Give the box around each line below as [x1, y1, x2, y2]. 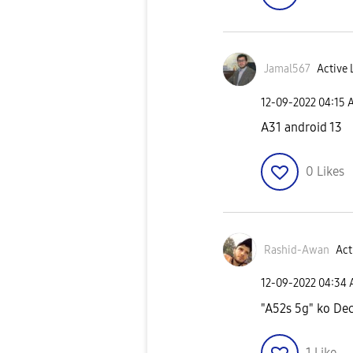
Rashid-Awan [264, 243, 329, 257]
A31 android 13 [261, 120, 342, 136]
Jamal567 [264, 62, 310, 76]
